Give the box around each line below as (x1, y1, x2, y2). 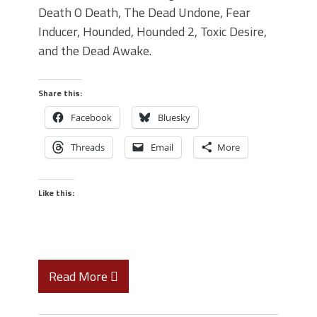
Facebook (71, 111, 112, 124)
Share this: (38, 86, 82, 100)
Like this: (38, 186, 74, 200)
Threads (71, 141, 105, 154)
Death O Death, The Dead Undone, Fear (38, 3, 250, 22)
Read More (49, 267, 110, 286)
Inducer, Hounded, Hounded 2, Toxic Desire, (38, 22, 267, 41)
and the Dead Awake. (38, 41, 151, 60)
